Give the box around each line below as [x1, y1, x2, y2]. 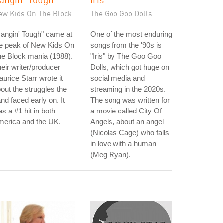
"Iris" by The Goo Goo [90, 52, 161, 60]
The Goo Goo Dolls [90, 9, 152, 18]
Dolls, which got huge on [90, 63, 169, 71]
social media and [90, 74, 145, 82]
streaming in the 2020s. [90, 85, 166, 93]
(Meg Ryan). [90, 150, 131, 159]
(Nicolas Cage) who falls [90, 128, 169, 137]
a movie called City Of [90, 107, 162, 115]
